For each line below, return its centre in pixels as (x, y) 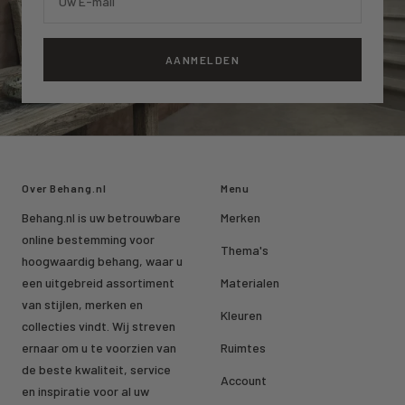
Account (244, 381)
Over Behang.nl (64, 188)
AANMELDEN (202, 60)
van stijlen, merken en (82, 305)
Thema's (245, 250)
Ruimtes (243, 348)
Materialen (250, 283)
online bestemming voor (88, 240)
